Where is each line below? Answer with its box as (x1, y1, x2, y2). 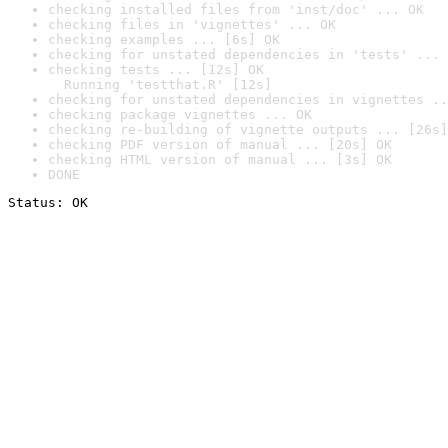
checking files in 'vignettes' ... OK (48, 17, 336, 32)
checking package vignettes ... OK (48, 107, 312, 122)
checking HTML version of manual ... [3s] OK (48, 152, 392, 167)
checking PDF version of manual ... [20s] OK (48, 137, 392, 152)
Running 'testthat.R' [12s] (48, 77, 272, 92)
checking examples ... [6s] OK (48, 32, 280, 47)
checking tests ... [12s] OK (48, 62, 264, 77)
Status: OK (8, 195, 88, 210)
